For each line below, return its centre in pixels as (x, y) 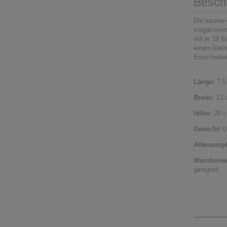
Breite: (204, 98)
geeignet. (207, 170)
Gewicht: (207, 129)
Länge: (204, 82)
